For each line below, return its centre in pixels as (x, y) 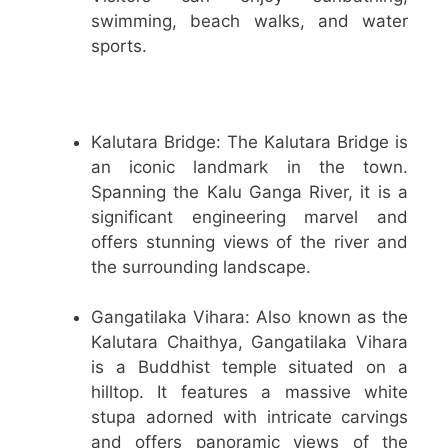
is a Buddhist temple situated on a (249, 367)
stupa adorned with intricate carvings (249, 417)
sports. (119, 46)
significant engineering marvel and (249, 216)
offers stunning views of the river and (249, 241)
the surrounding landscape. (201, 266)
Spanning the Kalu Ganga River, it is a (249, 191)
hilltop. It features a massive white (249, 392)
